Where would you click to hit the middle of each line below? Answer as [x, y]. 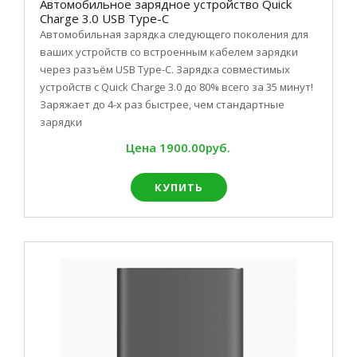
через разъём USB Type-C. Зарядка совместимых [165, 69]
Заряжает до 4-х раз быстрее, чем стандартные [162, 104]
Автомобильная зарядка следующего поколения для [174, 34]
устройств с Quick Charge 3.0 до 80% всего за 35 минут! [177, 87]
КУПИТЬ [178, 187]
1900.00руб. [194, 147]
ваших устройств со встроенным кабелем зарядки [169, 52]
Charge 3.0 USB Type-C [104, 18]
